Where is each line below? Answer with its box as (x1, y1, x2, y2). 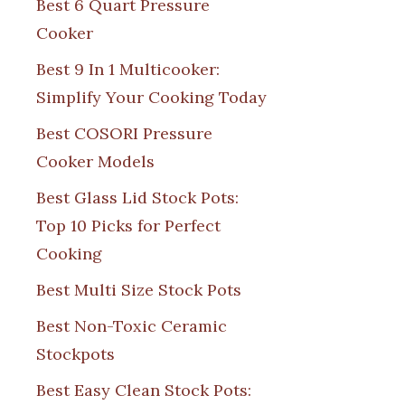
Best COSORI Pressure (36, 122, 212, 144)
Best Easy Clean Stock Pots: (36, 379, 251, 400)
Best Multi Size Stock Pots (36, 278, 241, 300)
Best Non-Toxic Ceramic (36, 315, 227, 336)
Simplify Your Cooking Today (36, 86, 267, 108)
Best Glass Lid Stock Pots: (36, 186, 239, 208)
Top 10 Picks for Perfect (36, 214, 221, 236)
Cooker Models (36, 150, 155, 172)
